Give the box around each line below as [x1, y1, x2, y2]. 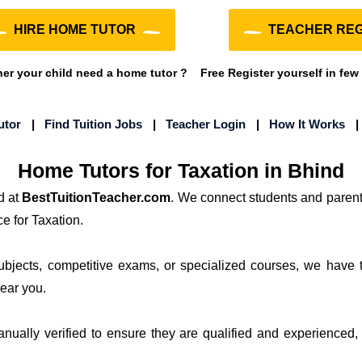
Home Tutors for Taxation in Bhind [18, 159, 344, 182]
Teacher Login [166, 117, 246, 131]
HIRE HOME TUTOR [13, 23, 136, 36]
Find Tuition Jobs [44, 117, 142, 131]
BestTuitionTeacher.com [22, 191, 171, 204]
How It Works [269, 117, 345, 131]
